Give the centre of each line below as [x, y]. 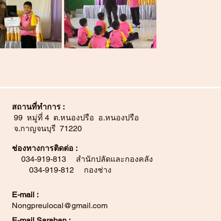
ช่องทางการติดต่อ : [46, 148]
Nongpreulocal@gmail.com [60, 205]
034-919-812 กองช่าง [90, 170]
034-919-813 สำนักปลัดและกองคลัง [87, 159]
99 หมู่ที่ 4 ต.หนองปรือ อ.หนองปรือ [76, 118]
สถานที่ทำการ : [39, 107]
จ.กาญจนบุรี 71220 [47, 129]
